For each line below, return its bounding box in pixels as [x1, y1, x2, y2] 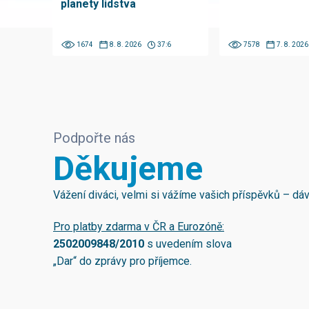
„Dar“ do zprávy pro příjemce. [53, 255, 192, 268]
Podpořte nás [53, 130, 135, 147]
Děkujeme [53, 149, 203, 189]
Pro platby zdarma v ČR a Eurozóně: [53, 220, 224, 234]
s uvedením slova [144, 237, 232, 251]
